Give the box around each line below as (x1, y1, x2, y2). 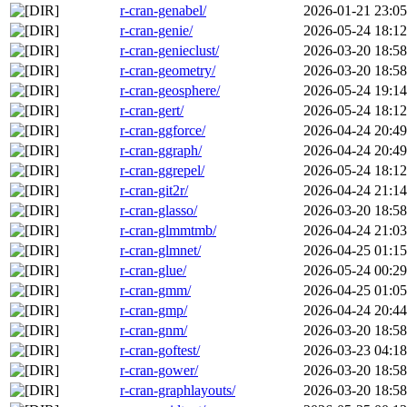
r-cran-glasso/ (120, 203, 197, 219)
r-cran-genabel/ (120, 3, 206, 19)
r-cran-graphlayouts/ (120, 382, 235, 399)
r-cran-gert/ (120, 103, 184, 119)
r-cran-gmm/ (120, 283, 191, 299)
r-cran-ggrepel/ (120, 163, 204, 179)
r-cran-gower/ (120, 362, 198, 379)
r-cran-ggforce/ (120, 123, 205, 139)
